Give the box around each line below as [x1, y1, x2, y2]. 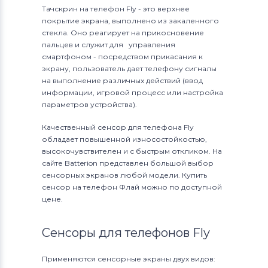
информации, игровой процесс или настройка [42, 88, 223, 97]
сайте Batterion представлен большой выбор [42, 159, 214, 167]
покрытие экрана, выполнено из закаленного [42, 16, 219, 25]
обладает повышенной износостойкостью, [42, 135, 207, 144]
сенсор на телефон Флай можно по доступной [42, 182, 222, 191]
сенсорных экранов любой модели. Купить [42, 170, 207, 179]
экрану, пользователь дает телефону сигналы [42, 64, 217, 73]
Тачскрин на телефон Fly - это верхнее [42, 4, 190, 13]
